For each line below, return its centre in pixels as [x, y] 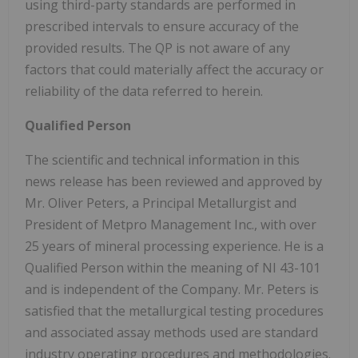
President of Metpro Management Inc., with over [171, 224]
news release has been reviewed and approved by [173, 181]
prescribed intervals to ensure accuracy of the [162, 26]
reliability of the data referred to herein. [144, 91]
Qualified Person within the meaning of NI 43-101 [173, 267]
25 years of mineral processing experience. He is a [174, 246]
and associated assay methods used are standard [171, 332]
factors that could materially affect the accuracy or [174, 69]
